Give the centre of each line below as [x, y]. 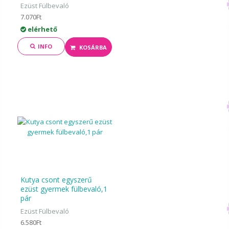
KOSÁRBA [93, 47]
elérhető [42, 29]
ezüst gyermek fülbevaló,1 [64, 189]
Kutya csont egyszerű [56, 180]
